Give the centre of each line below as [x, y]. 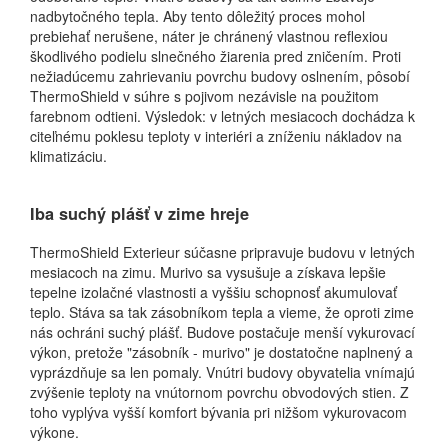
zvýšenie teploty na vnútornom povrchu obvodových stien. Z [219, 391]
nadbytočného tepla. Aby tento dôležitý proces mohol [197, 16]
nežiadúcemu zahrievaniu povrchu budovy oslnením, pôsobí [220, 76]
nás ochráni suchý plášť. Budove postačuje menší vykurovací [222, 331]
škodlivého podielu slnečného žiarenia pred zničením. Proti [215, 56]
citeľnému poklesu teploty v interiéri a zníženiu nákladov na [216, 136]
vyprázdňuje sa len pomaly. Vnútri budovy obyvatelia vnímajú [222, 371]
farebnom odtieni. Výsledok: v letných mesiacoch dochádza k [222, 116]
